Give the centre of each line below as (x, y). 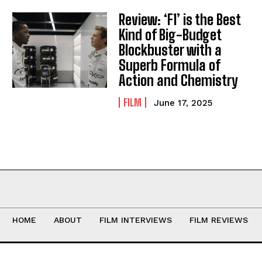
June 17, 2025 (183, 103)
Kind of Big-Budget (170, 35)
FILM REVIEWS (218, 220)
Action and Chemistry (179, 80)
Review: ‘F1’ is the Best (180, 19)
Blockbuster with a (170, 50)
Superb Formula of (170, 65)
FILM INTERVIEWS (135, 220)
